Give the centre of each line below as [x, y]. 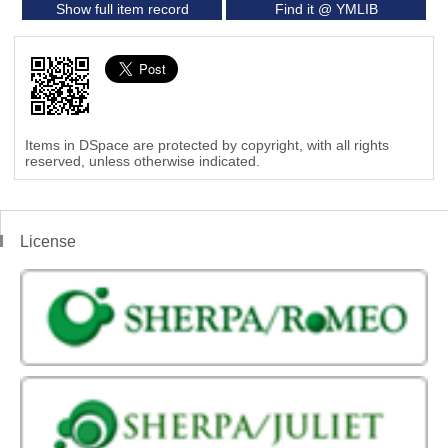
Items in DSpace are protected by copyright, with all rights [207, 145]
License [48, 241]
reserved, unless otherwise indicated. [142, 161]
